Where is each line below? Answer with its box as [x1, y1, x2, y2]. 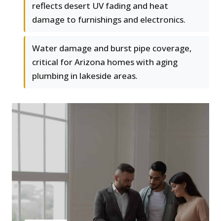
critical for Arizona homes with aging [32, 56, 178, 68]
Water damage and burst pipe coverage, [32, 42, 192, 54]
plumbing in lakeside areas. [32, 70, 138, 82]
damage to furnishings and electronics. [32, 14, 185, 26]
